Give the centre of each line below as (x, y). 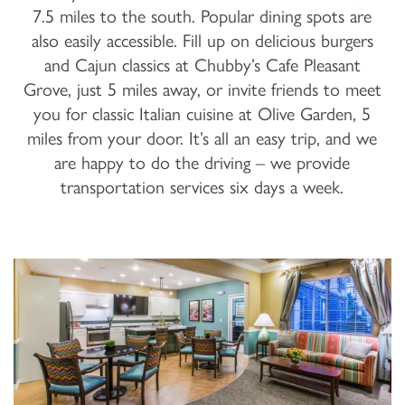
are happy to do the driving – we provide (202, 163)
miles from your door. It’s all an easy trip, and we (202, 139)
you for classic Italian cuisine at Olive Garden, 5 (202, 114)
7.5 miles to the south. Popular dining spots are (202, 17)
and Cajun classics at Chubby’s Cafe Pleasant (202, 66)
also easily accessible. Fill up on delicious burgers (202, 41)
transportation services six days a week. (202, 188)
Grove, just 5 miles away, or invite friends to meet (202, 90)
